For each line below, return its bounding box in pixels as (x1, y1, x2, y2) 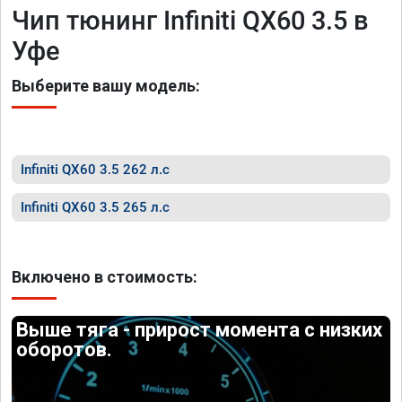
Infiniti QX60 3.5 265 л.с (21, 199, 170, 215)
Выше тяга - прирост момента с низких (16, 319, 383, 341)
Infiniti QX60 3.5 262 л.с (21, 162, 170, 178)
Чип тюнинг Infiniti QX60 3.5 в (12, 5, 369, 36)
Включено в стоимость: (12, 267, 197, 286)
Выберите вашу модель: (12, 76, 200, 95)
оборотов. (16, 338, 113, 361)
